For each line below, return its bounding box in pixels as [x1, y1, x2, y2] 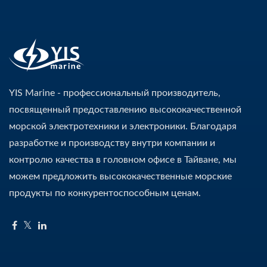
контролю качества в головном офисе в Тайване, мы [9, 155, 237, 165]
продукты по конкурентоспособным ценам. [9, 188, 201, 198]
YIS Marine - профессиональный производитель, [9, 88, 221, 98]
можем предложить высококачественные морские [9, 172, 232, 182]
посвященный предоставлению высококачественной [9, 105, 241, 115]
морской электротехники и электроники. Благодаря [9, 122, 237, 132]
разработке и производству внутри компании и [9, 138, 215, 148]
